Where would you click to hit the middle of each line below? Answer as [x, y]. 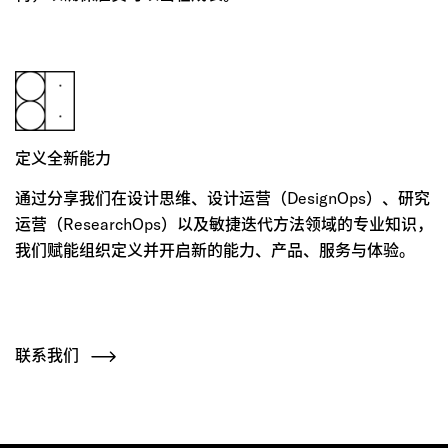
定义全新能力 [63, 157]
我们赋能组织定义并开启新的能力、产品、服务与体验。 [215, 249]
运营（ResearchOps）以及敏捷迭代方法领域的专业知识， [224, 223]
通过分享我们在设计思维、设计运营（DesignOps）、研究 [222, 197]
